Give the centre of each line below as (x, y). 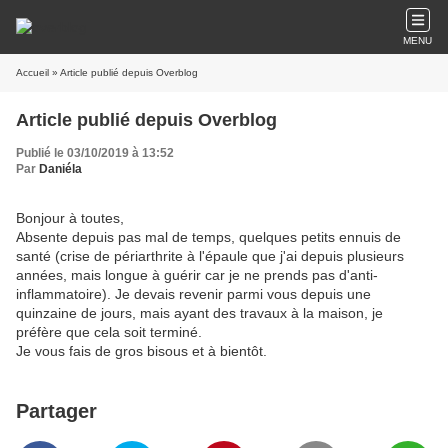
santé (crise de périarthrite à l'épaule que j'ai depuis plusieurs (210, 256)
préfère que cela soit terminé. (109, 332)
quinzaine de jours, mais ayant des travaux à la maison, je (199, 313)
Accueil (32, 72)
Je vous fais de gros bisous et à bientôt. (141, 351)
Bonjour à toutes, (70, 218)
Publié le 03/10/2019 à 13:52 (95, 153)
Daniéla (60, 169)
